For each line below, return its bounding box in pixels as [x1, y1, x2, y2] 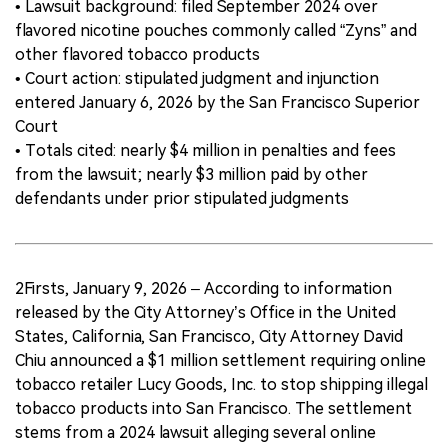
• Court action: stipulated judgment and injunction [15, 68, 379, 88]
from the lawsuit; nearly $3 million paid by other [15, 164, 368, 184]
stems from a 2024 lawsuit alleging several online [15, 422, 376, 442]
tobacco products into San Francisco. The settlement [15, 398, 412, 418]
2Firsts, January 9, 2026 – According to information [15, 278, 392, 298]
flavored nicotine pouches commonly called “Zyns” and [15, 20, 417, 40]
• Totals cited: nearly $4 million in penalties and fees [15, 140, 396, 160]
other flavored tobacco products [15, 44, 260, 64]
